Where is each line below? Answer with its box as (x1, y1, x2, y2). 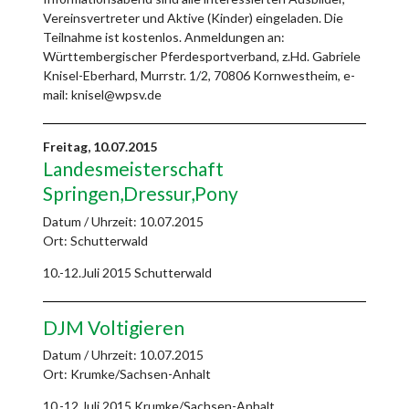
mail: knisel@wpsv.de (43, 87, 162, 103)
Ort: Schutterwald (43, 232, 148, 248)
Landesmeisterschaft (43, 157, 224, 181)
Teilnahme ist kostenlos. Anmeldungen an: (43, 29, 285, 46)
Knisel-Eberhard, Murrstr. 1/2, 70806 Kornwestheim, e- (43, 68, 355, 84)
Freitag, (43, 139, 93, 155)
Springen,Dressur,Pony (43, 182, 238, 205)
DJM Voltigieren (43, 315, 184, 339)
